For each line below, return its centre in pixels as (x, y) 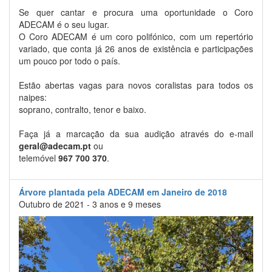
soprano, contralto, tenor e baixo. (83, 110)
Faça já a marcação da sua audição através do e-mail (136, 134)
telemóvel (39, 158)
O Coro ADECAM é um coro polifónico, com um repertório (136, 37)
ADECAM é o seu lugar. (64, 25)
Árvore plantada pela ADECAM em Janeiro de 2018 (123, 192)
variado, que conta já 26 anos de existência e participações (136, 49)
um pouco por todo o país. (70, 61)
